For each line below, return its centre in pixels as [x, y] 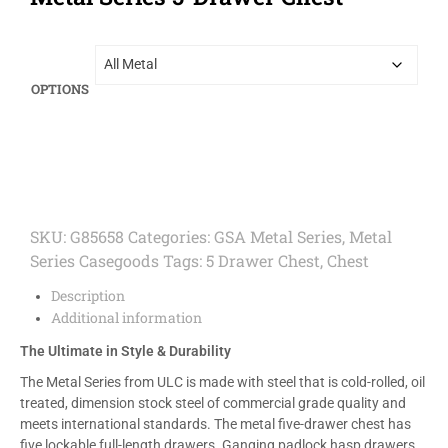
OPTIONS [60, 88]
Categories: [171, 236]
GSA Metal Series [278, 236]
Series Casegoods [94, 260]
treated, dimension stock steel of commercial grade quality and [213, 403]
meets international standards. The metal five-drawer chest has [215, 424]
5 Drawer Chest [263, 260]
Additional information [126, 317]
